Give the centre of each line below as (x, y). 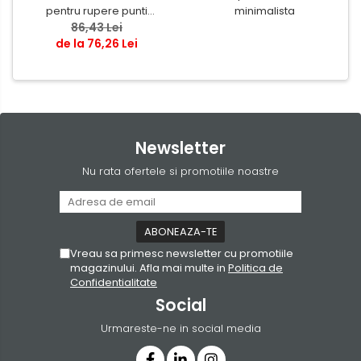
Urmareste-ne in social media (180, 328)
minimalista (264, 10)
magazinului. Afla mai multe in (149, 268)
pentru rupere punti (97, 10)
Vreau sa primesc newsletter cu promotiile (182, 253)
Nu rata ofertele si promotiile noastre (180, 171)
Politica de (255, 268)
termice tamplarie (97, 27)
